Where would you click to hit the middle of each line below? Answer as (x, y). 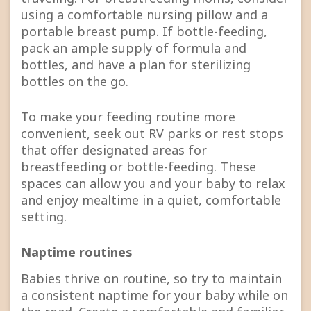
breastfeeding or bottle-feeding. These (138, 166)
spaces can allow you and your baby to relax (153, 183)
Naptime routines (77, 252)
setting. (44, 216)
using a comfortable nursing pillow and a (144, 14)
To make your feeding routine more (128, 116)
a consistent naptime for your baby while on (154, 295)
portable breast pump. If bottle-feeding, (144, 31)
